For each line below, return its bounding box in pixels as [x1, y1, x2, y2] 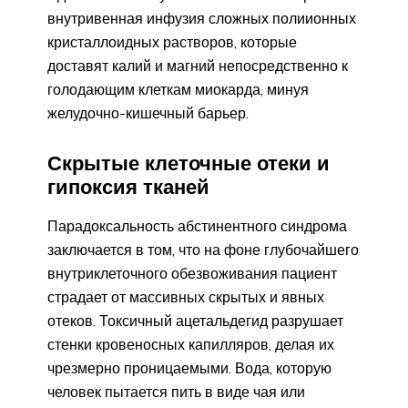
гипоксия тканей [47, 174, 209, 200]
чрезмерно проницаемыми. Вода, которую [47, 359, 331, 378]
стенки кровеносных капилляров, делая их [47, 335, 334, 354]
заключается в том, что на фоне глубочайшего [47, 240, 359, 260]
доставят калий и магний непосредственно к [47, 56, 348, 76]
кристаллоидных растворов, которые [47, 33, 297, 52]
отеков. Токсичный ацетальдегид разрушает [47, 311, 343, 331]
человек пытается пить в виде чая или [47, 382, 305, 402]
